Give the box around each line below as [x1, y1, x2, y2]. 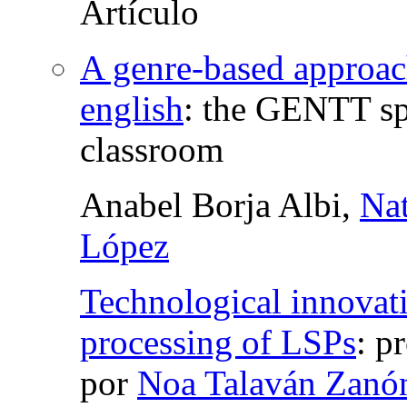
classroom [80, 130, 223, 170]
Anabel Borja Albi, [80, 185, 360, 225]
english [80, 89, 184, 129]
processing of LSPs [80, 323, 356, 362]
